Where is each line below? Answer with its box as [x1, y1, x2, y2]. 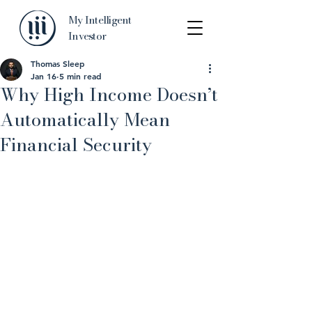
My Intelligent [68, 12, 132, 28]
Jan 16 [31, 70, 56, 81]
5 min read [59, 70, 102, 81]
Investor [68, 28, 106, 44]
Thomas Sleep [31, 58, 85, 69]
